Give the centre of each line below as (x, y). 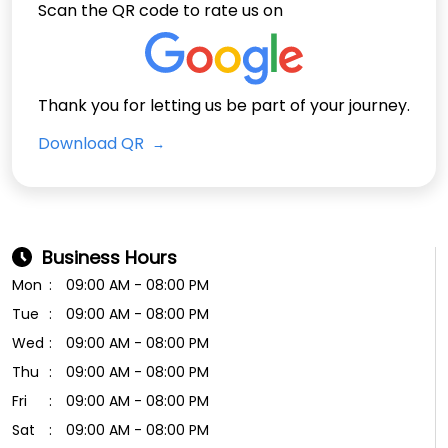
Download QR (93, 143)
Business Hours (109, 257)
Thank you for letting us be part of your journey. (224, 105)
